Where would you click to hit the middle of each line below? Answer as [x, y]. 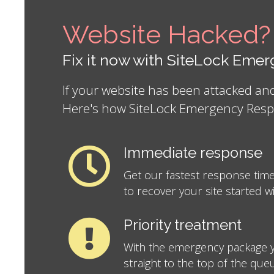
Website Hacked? [167, 35]
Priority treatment [183, 225]
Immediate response [193, 153]
